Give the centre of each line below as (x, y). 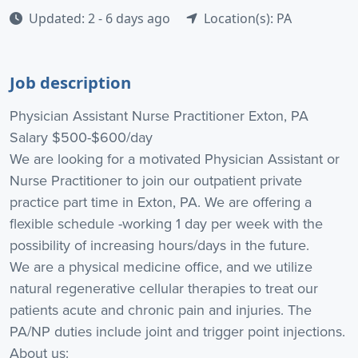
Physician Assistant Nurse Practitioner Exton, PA (159, 115)
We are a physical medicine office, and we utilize (161, 267)
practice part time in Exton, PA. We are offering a (161, 202)
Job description (70, 82)
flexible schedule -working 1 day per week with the (166, 223)
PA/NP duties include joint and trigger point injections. (177, 331)
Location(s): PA (248, 18)
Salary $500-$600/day (81, 137)
